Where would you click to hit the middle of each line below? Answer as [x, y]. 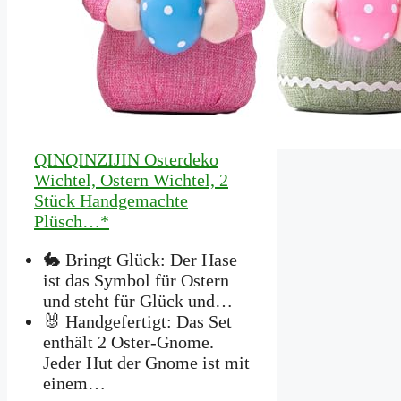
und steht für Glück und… [138, 300]
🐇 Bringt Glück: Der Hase [140, 259]
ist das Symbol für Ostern [136, 280]
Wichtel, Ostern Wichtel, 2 [131, 179]
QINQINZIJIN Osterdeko [126, 159]
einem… [74, 383]
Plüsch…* [72, 221]
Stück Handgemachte [111, 200]
